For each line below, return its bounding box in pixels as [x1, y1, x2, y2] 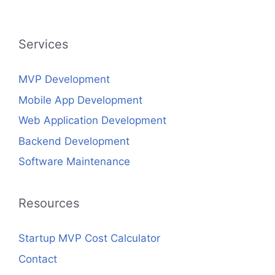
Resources [18, 196, 79, 211]
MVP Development [18, 73, 110, 86]
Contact [18, 252, 57, 265]
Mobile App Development [18, 93, 142, 106]
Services [18, 37, 68, 52]
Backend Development [18, 134, 130, 147]
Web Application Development [18, 114, 166, 127]
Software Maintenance [18, 155, 130, 168]
